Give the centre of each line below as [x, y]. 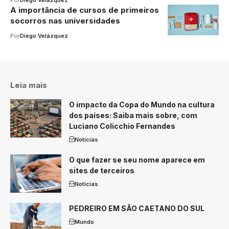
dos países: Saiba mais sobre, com [133, 115]
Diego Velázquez [44, 36]
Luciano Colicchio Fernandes [122, 126]
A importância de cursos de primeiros [85, 10]
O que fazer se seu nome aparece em [137, 159]
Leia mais [29, 85]
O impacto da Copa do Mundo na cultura [142, 104]
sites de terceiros [102, 170]
